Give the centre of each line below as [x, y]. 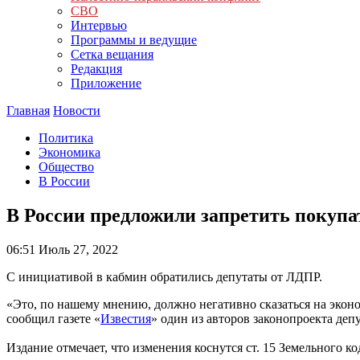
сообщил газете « [53, 318]
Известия [126, 318]
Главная [28, 110]
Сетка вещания [112, 54]
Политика [66, 138]
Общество [66, 167]
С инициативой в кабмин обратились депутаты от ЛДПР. [164, 276]
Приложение [106, 83]
